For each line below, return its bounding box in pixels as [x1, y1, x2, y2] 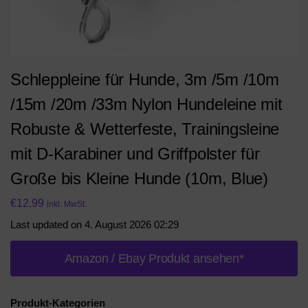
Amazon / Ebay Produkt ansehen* [64, 251, 244, 265]
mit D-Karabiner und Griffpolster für [10, 144, 260, 163]
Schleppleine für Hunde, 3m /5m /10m [10, 70, 279, 89]
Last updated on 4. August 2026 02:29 [10, 218, 179, 230]
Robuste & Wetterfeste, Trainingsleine [10, 120, 280, 138]
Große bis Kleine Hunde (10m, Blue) [10, 169, 268, 188]
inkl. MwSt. [47, 199, 87, 209]
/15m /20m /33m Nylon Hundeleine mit [10, 95, 283, 113]
